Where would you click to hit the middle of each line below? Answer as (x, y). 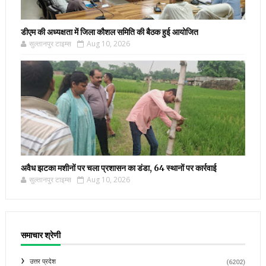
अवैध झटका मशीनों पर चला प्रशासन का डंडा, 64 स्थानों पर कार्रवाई (118, 168)
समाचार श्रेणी (40, 235)
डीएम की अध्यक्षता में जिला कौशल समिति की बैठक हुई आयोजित (109, 32)
